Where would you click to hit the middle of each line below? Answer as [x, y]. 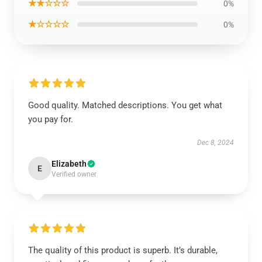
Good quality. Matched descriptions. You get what [125, 105]
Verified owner [74, 174]
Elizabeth [69, 164]
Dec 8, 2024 [216, 143]
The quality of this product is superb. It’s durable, [123, 250]
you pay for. [51, 119]
